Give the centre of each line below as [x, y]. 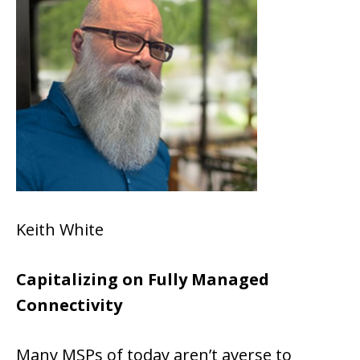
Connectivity [69, 305]
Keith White [60, 229]
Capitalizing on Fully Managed [143, 279]
